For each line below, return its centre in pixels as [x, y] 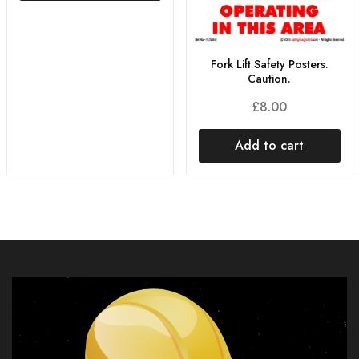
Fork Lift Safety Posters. [269, 65]
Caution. [269, 79]
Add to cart [269, 146]
